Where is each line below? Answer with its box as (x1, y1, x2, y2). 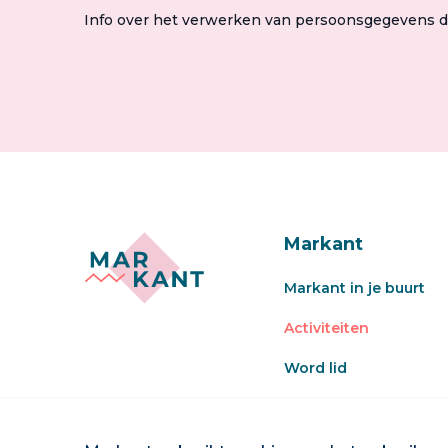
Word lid (284, 359, 347, 377)
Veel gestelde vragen (284, 399, 439, 417)
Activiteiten (284, 319, 369, 337)
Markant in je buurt (284, 279, 425, 297)
